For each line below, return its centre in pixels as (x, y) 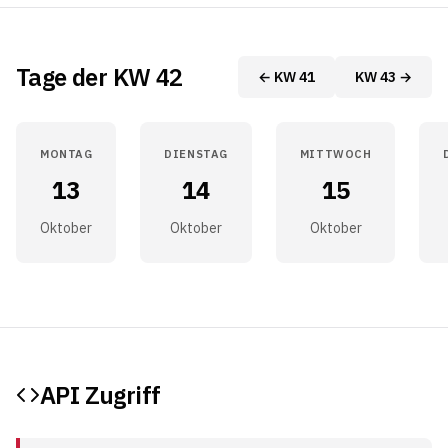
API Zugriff (100, 395)
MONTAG (66, 154)
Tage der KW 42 (99, 77)
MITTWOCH (335, 154)
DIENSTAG (196, 154)
